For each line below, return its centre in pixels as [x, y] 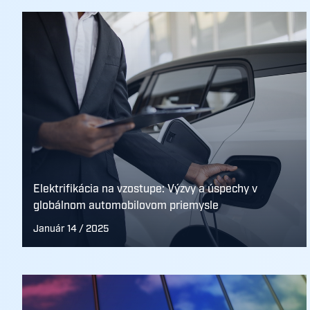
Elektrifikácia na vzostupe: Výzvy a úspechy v [145, 189]
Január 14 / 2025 [71, 229]
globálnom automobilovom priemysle [126, 206]
